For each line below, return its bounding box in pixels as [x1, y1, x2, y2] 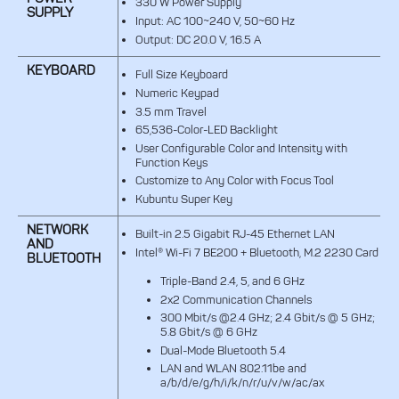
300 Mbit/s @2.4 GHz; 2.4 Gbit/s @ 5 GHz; [159, 311, 375, 325]
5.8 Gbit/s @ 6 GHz [159, 325, 257, 339]
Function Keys [134, 155, 208, 169]
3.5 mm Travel [134, 104, 207, 118]
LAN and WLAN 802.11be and [159, 362, 306, 376]
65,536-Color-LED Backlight [134, 123, 278, 137]
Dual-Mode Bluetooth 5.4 [159, 343, 286, 357]
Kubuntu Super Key [134, 192, 232, 207]
